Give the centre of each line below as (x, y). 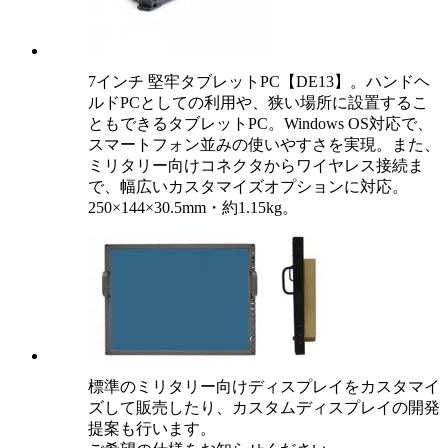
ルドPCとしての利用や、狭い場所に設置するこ (258, 103)
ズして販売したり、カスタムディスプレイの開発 (264, 408)
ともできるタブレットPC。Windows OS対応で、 (260, 124)
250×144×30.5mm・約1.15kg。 (193, 208)
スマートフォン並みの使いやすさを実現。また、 (264, 145)
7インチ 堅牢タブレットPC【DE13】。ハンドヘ (259, 82)
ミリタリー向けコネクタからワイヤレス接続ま (256, 166)
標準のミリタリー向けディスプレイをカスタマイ (264, 387)
